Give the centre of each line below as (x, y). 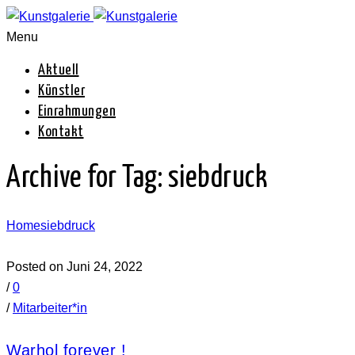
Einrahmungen (77, 111)
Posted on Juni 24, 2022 (74, 267)
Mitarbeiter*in (50, 308)
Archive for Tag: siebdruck (137, 179)
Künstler (61, 91)
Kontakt (61, 132)
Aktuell (59, 70)
